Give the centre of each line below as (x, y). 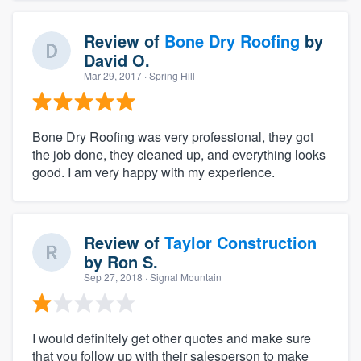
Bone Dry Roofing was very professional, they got (173, 136)
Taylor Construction (241, 242)
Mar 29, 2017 (113, 75)
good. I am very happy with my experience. (154, 172)
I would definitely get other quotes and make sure (172, 338)
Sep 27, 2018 (113, 276)
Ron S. (133, 261)
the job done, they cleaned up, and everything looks (179, 154)
